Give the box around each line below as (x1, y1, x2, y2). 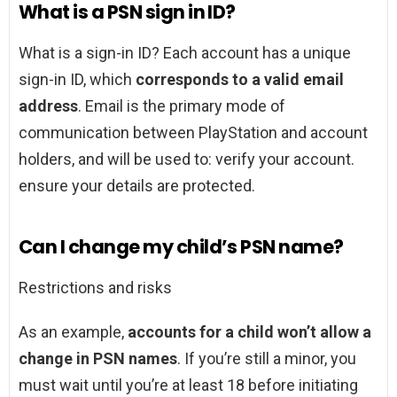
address (19, 97, 78, 116)
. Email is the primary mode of (78, 97, 285, 116)
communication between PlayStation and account (19, 123, 368, 143)
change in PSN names (19, 349, 177, 369)
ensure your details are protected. (19, 176, 255, 196)
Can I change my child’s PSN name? (19, 234, 344, 261)
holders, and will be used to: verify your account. (19, 150, 354, 169)
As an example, (19, 323, 128, 342)
